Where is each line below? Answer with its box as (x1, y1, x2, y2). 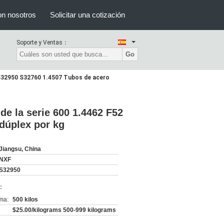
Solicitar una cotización (50, 10, 125, 19)
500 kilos (12, 196, 38, 203)
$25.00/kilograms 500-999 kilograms (12, 206, 116, 213)
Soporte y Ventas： (16, 39, 68, 46)
